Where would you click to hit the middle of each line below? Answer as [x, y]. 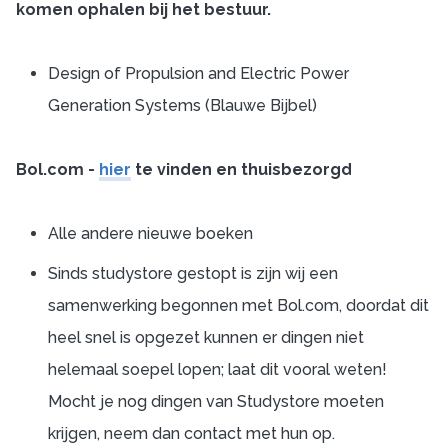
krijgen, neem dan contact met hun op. [191, 433]
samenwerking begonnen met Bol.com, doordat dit [238, 305]
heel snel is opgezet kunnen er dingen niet [206, 337]
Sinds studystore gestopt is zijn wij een [193, 273]
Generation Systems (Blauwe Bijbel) [182, 105]
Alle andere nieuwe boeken [150, 233]
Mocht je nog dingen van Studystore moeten [216, 401]
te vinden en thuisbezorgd [241, 169]
